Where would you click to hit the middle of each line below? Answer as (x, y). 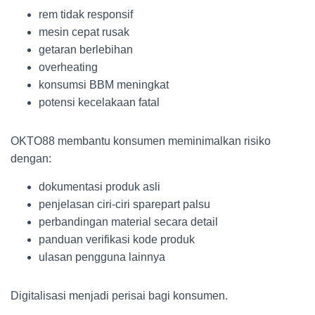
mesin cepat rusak (84, 32)
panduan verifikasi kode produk (117, 239)
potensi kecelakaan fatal (99, 102)
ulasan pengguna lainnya (102, 257)
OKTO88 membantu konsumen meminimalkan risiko (141, 141)
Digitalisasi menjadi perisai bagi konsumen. (119, 296)
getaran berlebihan (86, 50)
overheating (68, 67)
